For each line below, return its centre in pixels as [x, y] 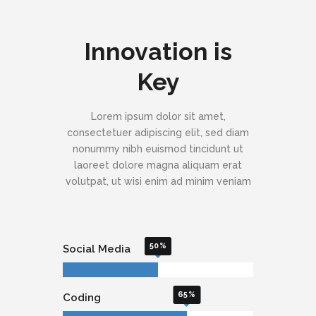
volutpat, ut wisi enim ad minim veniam [158, 181]
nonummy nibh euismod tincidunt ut [158, 149]
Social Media [97, 249]
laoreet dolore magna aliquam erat [158, 165]
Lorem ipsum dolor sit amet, [158, 116]
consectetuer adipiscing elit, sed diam [158, 133]
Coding [82, 298]
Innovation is [158, 51]
